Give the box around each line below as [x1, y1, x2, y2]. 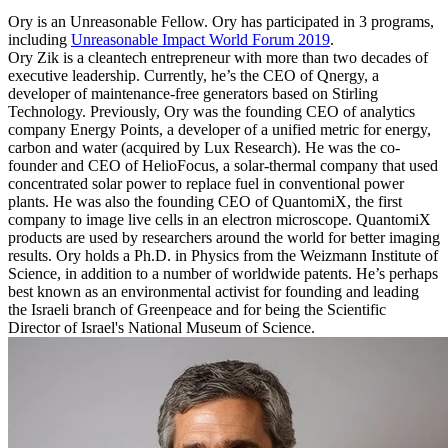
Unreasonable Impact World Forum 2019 [71, 30, 330, 48]
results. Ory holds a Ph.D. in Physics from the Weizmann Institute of [8, 246, 438, 264]
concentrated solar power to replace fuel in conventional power [8, 174, 404, 192]
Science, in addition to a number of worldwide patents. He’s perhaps [8, 264, 438, 282]
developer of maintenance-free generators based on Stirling [8, 84, 378, 102]
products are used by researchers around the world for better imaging [8, 228, 440, 246]
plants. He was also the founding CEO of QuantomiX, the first [8, 192, 402, 210]
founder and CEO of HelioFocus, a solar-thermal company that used [8, 156, 438, 174]
